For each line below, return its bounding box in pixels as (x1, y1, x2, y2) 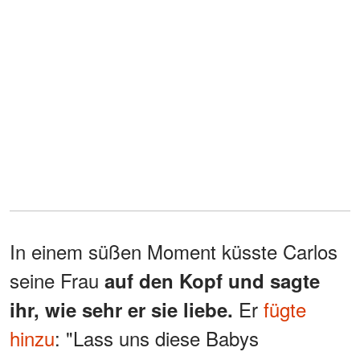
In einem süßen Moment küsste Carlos (10, 236, 337, 265)
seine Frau (10, 265, 99, 294)
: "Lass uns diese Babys (55, 323, 259, 352)
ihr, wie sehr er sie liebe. (10, 295, 239, 323)
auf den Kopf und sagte (99, 266, 320, 294)
